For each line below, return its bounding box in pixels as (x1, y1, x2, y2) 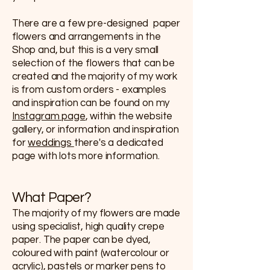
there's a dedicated (74, 137, 163, 148)
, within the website (85, 110, 173, 122)
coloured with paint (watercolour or (12, 247, 170, 259)
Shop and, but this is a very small (12, 44, 159, 55)
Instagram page (12, 110, 86, 122)
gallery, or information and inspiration (12, 124, 179, 135)
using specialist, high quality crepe (12, 221, 165, 232)
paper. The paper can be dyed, (12, 234, 151, 245)
